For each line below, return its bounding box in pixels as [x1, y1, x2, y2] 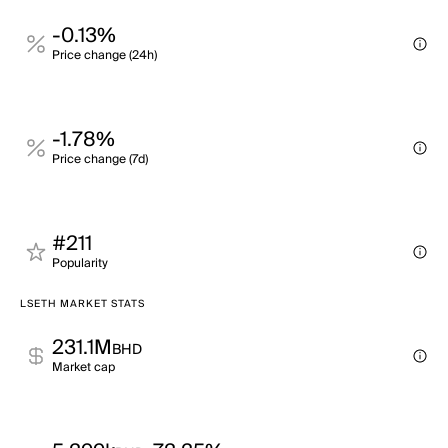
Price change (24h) [52, 45, 157, 66]
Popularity [52, 253, 108, 274]
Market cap [52, 357, 115, 378]
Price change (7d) [52, 149, 148, 170]
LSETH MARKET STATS [20, 295, 145, 313]
